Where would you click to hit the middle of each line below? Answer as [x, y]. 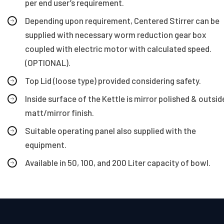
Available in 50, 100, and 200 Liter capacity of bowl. [118, 162]
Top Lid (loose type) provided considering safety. [113, 80]
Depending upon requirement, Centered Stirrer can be [122, 20]
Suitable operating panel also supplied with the [110, 130]
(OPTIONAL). [48, 62]
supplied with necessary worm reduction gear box [115, 34]
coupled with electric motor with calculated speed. [118, 48]
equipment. [46, 144]
